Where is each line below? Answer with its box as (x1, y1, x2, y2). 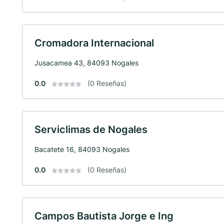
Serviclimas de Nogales (34, 123, 147, 135)
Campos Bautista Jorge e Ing (34, 209, 173, 222)
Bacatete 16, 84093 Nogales (34, 144, 129, 153)
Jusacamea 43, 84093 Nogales (34, 58, 138, 67)
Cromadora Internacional (34, 36, 154, 49)
